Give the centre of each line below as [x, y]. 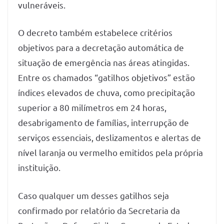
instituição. [40, 167]
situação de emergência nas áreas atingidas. [104, 62]
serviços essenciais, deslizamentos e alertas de [109, 137]
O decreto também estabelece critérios [95, 32]
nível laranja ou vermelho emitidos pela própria [110, 152]
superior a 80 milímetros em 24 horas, [92, 107]
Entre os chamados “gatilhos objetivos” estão [106, 77]
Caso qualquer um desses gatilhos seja [93, 195]
